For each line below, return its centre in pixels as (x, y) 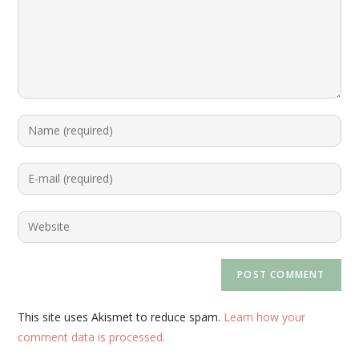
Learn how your (265, 317)
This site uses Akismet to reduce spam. (121, 317)
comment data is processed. (92, 337)
